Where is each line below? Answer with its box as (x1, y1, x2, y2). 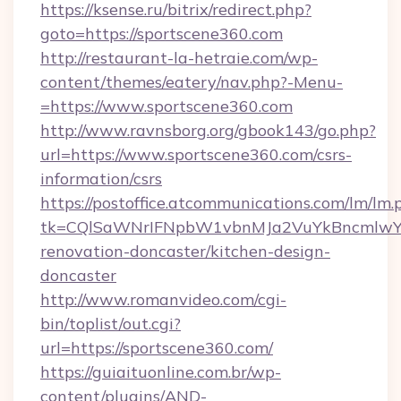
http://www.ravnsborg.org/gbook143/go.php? (40, 120, 376, 141)
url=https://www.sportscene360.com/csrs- (40, 144, 352, 165)
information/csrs (40, 168, 162, 189)
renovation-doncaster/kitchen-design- (40, 241, 330, 261)
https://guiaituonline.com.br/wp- (40, 362, 281, 382)
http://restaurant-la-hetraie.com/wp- (40, 47, 318, 68)
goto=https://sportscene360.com (40, 23, 283, 44)
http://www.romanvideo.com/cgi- (40, 289, 286, 310)
